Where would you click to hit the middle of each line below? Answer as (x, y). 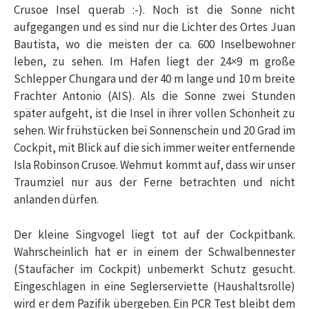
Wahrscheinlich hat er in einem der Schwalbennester (154, 251)
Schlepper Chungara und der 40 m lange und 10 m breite (154, 79)
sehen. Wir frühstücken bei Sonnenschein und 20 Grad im (154, 130)
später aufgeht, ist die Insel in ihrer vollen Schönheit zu (154, 113)
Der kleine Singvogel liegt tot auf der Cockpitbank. (154, 234)
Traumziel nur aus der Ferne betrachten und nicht (154, 182)
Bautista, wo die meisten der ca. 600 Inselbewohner (154, 44)
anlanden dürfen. (56, 199)
